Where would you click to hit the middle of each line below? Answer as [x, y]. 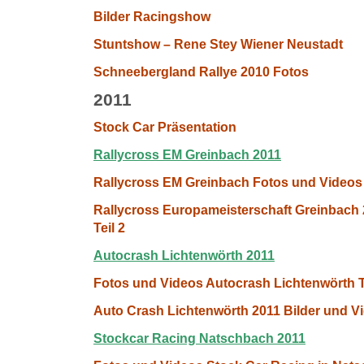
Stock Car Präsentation [165, 127]
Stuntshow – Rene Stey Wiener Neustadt [218, 44]
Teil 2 [109, 228]
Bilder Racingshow [152, 17]
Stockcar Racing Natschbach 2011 [199, 338]
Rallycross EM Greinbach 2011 [187, 155]
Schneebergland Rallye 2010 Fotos [201, 72]
